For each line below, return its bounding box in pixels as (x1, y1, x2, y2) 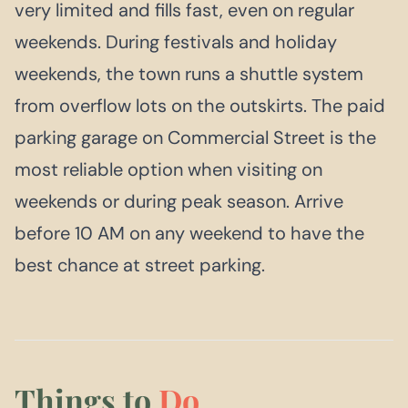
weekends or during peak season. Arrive (15, 189, 343, 213)
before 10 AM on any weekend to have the (15, 220, 364, 245)
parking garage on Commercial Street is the (15, 125, 376, 149)
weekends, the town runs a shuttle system (15, 61, 363, 86)
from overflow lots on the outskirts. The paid (15, 93, 385, 117)
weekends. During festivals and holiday (15, 29, 337, 54)
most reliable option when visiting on (15, 157, 322, 181)
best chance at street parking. (15, 252, 265, 277)
